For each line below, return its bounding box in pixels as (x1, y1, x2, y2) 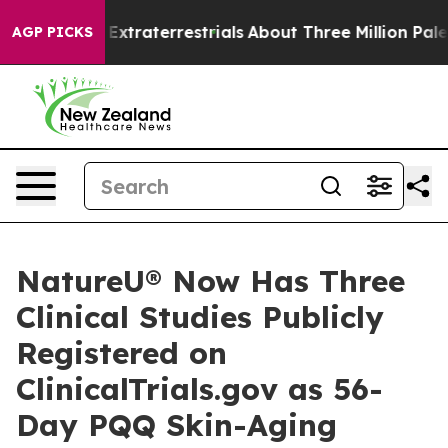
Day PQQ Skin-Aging (16, 406, 337, 444)
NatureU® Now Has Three (16, 262, 405, 300)
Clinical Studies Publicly (16, 298, 384, 336)
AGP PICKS (12, 23, 93, 41)
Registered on (16, 334, 227, 372)
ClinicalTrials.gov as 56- (16, 370, 383, 408)
